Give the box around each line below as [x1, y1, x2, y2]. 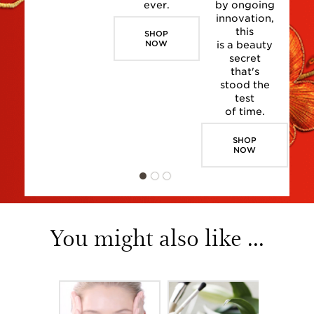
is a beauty [217, 39, 273, 50]
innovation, [215, 13, 274, 24]
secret [228, 53, 261, 64]
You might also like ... [50, 221, 264, 252]
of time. [224, 106, 265, 117]
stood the [219, 79, 270, 90]
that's [230, 66, 259, 77]
